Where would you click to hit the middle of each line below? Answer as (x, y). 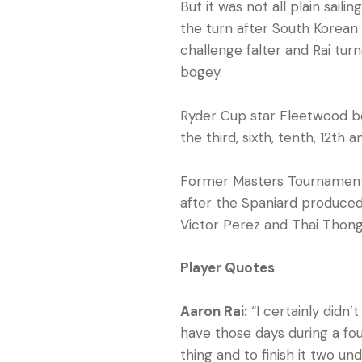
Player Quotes (227, 268)
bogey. (201, 72)
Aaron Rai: (214, 311)
